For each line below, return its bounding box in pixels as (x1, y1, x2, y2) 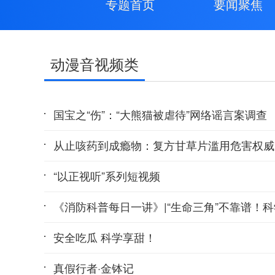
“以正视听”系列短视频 (53, 168, 160, 184)
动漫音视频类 (50, 53, 139, 74)
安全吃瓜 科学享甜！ (53, 229, 156, 245)
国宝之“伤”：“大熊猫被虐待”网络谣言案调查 (53, 106, 267, 122)
